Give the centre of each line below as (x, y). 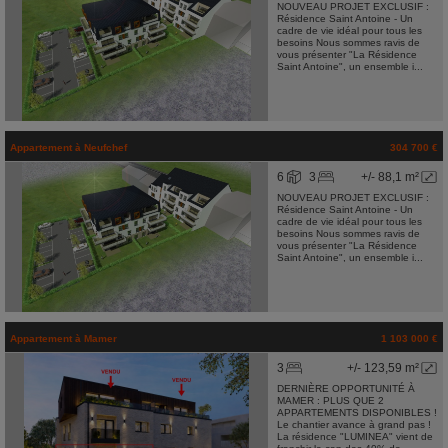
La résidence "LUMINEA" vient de (354, 436)
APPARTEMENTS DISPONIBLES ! (356, 412)
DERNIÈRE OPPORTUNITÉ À (345, 388)
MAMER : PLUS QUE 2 (330, 400)
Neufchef (105, 147)
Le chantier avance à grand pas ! (353, 424)
